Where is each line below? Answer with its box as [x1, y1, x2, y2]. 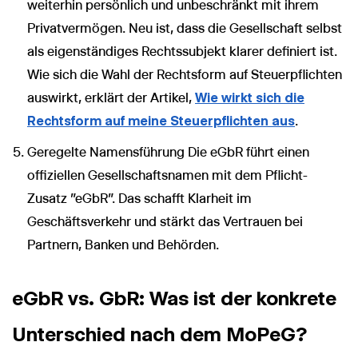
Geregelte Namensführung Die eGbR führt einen [27, 144, 309, 160]
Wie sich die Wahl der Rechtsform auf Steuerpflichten [27, 66, 342, 82]
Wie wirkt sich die [195, 89, 304, 105]
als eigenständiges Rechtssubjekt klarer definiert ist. [27, 43, 337, 59]
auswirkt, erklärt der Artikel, [27, 89, 195, 105]
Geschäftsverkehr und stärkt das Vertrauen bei [27, 213, 303, 229]
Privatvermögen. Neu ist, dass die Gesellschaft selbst [27, 20, 342, 36]
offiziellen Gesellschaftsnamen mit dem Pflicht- [27, 167, 308, 183]
